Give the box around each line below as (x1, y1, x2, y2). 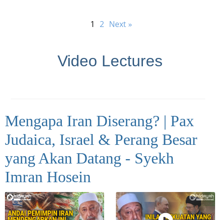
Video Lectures (57, 52, 163, 70)
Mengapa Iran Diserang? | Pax (5, 112, 194, 130)
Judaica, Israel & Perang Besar (5, 131, 197, 149)
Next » (109, 19, 132, 30)
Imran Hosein (5, 168, 91, 186)
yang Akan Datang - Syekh (5, 149, 174, 167)
